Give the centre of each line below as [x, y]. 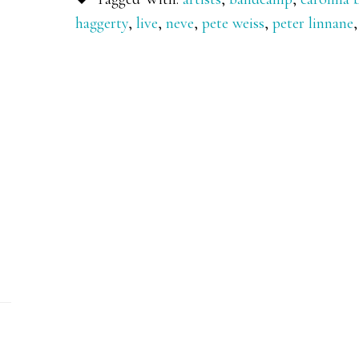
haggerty [102, 23]
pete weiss [233, 23]
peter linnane [313, 23]
